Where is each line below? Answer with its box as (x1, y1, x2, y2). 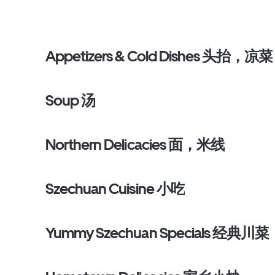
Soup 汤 (45, 91, 96, 109)
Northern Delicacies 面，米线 (45, 136, 225, 153)
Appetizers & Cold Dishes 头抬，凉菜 (45, 47, 273, 65)
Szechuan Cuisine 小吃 (45, 180, 185, 198)
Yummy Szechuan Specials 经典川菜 (45, 224, 269, 242)
